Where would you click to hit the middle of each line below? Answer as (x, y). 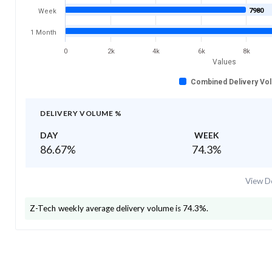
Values (224, 62)
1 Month (43, 32)
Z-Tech (43, 208)
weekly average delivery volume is (119, 208)
